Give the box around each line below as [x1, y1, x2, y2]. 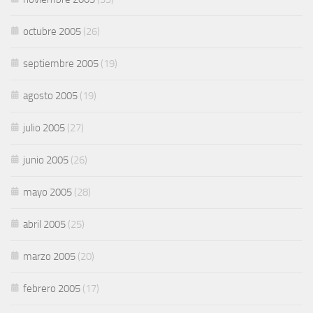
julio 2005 [23, 121, 65, 134]
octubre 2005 [23, 24, 81, 38]
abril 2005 [23, 217, 66, 231]
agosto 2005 [23, 89, 78, 102]
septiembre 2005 [23, 57, 99, 70]
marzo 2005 [23, 249, 75, 263]
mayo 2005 [23, 185, 72, 198]
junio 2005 [23, 153, 68, 166]
